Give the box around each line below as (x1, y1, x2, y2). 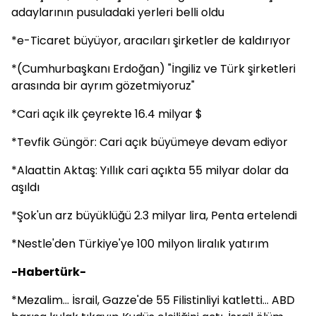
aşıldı (11, 179, 39, 195)
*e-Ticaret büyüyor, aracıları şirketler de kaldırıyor (11, 32, 291, 49)
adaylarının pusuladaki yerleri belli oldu (11, 4, 224, 20)
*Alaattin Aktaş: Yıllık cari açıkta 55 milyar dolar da (11, 162, 288, 178)
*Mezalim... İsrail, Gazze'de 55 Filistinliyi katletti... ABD (11, 292, 295, 308)
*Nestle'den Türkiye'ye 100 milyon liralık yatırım (11, 236, 269, 252)
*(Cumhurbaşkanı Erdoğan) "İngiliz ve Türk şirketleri (11, 61, 296, 77)
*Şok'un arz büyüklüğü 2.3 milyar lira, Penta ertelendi (11, 207, 297, 224)
